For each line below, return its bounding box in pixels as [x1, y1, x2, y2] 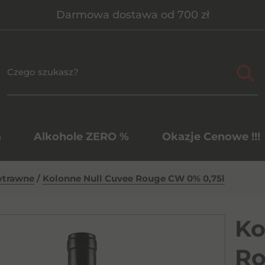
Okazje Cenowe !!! [161, 130, 260, 143]
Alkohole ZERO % [34, 130, 129, 143]
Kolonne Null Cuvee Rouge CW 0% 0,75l [43, 173, 225, 184]
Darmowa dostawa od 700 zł [56, 8, 209, 21]
